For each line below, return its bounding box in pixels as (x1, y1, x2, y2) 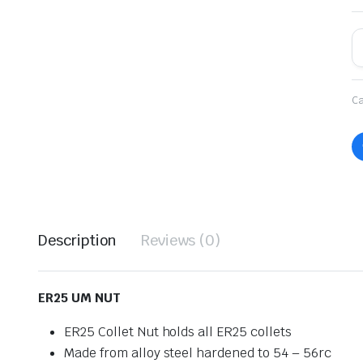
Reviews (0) (140, 231, 221, 250)
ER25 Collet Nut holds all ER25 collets (64, 323, 292, 341)
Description (38, 231, 117, 250)
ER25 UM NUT (38, 289, 124, 307)
